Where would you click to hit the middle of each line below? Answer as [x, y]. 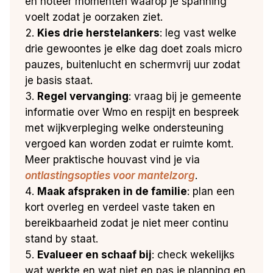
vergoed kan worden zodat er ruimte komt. [129, 144]
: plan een [211, 191]
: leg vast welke [198, 33]
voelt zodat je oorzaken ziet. [94, 17]
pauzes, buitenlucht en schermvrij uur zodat [133, 64]
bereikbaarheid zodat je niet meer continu [127, 223]
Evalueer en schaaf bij [95, 254]
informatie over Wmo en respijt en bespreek [132, 112]
